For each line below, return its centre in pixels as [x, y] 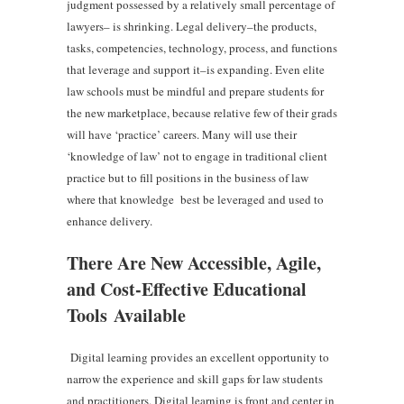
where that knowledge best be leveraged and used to [195, 199]
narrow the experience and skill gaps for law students [195, 378]
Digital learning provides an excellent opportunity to [200, 357]
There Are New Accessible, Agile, [194, 262]
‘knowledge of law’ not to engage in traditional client [197, 156]
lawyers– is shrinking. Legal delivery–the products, [192, 26]
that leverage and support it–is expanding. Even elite [196, 69]
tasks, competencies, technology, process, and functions [202, 47]
